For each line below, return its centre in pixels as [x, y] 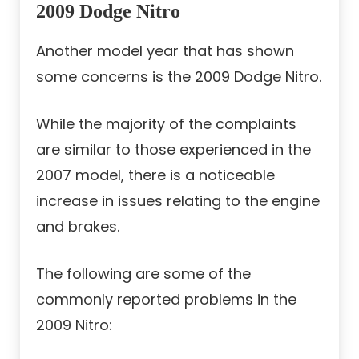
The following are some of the [143, 274]
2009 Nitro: [74, 325]
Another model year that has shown [165, 51]
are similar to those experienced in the [173, 150]
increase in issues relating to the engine [178, 201]
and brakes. [78, 227]
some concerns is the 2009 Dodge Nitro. [179, 77]
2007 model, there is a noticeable [155, 175]
